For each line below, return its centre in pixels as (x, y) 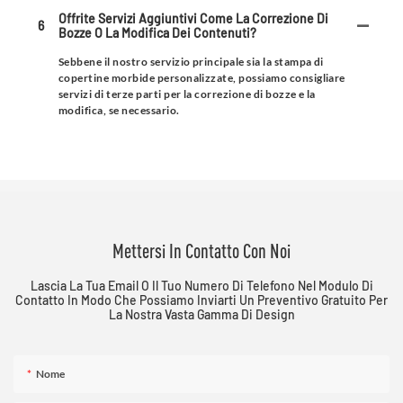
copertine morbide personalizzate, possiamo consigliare (202, 77)
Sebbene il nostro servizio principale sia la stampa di (191, 61)
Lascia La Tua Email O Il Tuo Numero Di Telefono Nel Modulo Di (201, 285)
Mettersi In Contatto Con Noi (201, 250)
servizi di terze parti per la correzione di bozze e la (187, 94)
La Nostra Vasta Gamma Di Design (201, 314)
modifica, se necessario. (119, 110)
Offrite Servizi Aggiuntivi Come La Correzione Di (193, 18)
